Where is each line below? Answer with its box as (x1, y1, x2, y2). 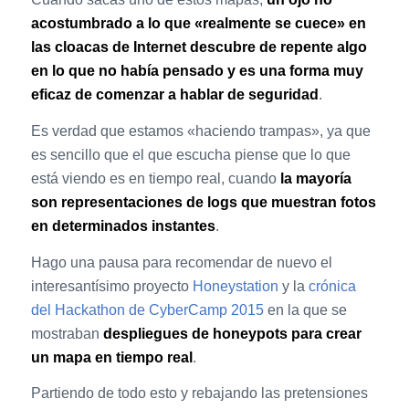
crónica (308, 278, 356, 294)
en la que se (263, 301, 347, 318)
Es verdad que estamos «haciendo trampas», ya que (30, 123, 371, 140)
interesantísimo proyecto (30, 278, 193, 294)
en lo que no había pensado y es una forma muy (30, 63, 363, 79)
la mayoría (279, 171, 351, 187)
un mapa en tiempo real (30, 349, 193, 365)
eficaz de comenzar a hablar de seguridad (30, 87, 319, 103)
